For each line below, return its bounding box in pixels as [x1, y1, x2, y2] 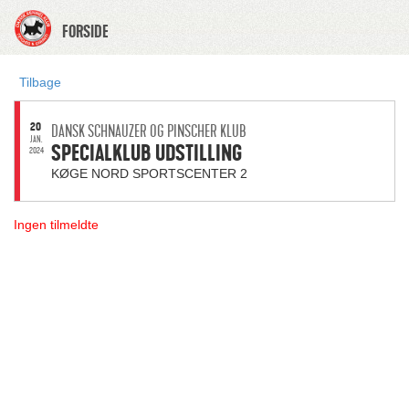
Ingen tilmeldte [14, 217, 99, 232]
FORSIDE [62, 21, 109, 43]
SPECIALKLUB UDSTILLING [51, 139, 242, 168]
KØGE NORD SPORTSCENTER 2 [51, 166, 247, 181]
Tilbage [19, 75, 61, 89]
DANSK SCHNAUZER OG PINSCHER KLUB [51, 121, 246, 142]
